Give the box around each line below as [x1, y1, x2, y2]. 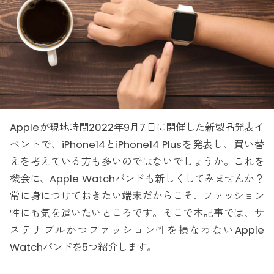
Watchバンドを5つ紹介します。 [10, 240, 157, 255]
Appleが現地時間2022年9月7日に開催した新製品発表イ [10, 120, 264, 135]
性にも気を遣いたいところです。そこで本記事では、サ [10, 206, 264, 221]
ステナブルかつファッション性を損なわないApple [10, 223, 264, 238]
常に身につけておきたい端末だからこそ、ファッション [10, 189, 264, 204]
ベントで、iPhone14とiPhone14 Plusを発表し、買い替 [10, 138, 264, 152]
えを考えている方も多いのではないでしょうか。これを [10, 155, 264, 169]
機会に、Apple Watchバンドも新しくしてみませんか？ [10, 172, 264, 187]
